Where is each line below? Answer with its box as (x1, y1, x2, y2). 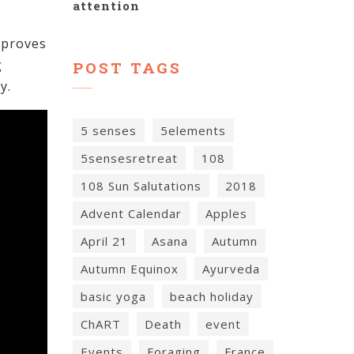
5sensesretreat (81, 150, 178, 167)
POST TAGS (73, 57, 182, 77)
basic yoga (81, 288, 146, 305)
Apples (205, 205, 247, 222)
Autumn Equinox (81, 261, 179, 277)
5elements (160, 122, 226, 139)
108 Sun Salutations (81, 178, 201, 194)
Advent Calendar (81, 205, 182, 222)
